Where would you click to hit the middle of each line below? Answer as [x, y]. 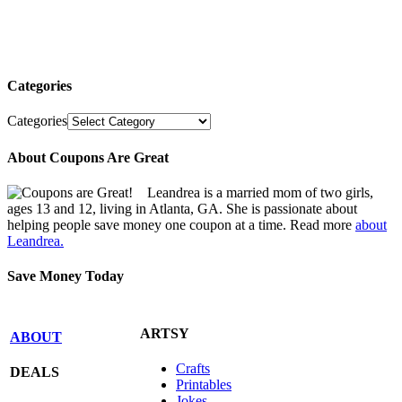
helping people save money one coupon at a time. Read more [181, 224]
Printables [204, 384]
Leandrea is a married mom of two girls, [260, 192]
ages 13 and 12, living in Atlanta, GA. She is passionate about [182, 208]
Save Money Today [66, 276]
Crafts [193, 368]
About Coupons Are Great [88, 157]
